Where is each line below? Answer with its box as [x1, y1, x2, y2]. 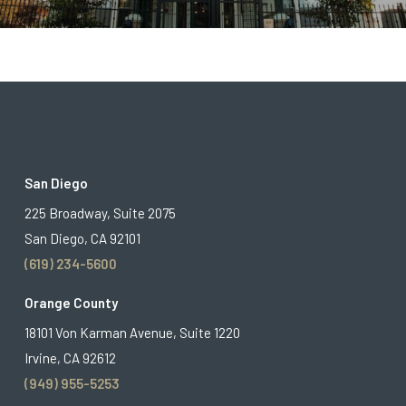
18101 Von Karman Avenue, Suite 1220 [24, 324, 240, 341]
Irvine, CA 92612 [24, 350, 116, 366]
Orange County [24, 295, 118, 311]
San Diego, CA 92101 [24, 230, 140, 246]
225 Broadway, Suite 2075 [24, 205, 176, 221]
